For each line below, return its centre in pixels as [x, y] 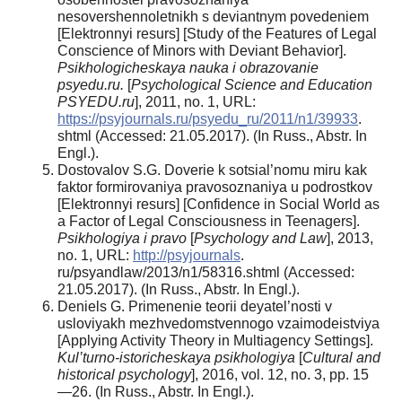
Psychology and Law [260, 238]
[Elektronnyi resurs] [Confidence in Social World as [218, 204]
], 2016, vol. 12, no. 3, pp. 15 [280, 374]
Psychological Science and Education [252, 84]
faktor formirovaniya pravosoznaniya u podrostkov [215, 187]
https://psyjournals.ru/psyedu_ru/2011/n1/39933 [208, 118]
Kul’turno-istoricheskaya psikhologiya [176, 357]
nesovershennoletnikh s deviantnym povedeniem [213, 16]
